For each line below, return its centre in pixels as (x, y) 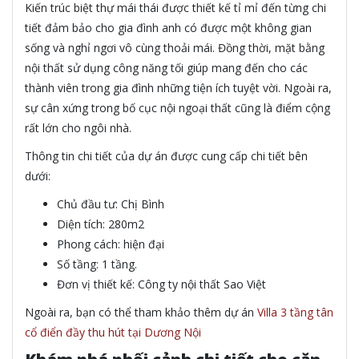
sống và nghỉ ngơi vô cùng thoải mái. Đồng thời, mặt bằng (175, 47)
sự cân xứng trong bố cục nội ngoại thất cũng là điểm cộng (177, 107)
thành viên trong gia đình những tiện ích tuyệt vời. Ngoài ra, (178, 87)
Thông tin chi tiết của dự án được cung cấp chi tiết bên (166, 155)
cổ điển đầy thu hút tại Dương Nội (113, 332)
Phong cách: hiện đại (111, 244)
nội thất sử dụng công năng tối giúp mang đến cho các (166, 67)
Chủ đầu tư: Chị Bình (111, 204)
